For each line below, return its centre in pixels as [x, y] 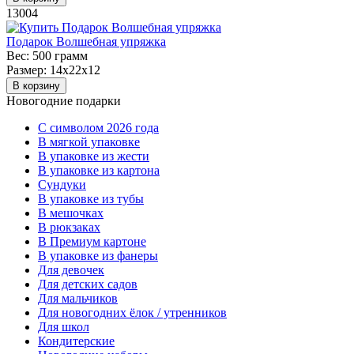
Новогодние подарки [64, 100]
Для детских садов [88, 284]
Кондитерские [76, 341]
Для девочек [71, 269]
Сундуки [62, 184]
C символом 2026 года [98, 127]
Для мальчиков [78, 298]
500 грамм [58, 55]
